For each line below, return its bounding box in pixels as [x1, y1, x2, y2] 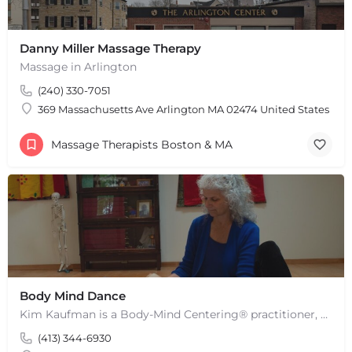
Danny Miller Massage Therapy [20, 40, 201, 56]
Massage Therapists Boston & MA [51, 137, 233, 152]
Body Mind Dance [20, 288, 126, 303]
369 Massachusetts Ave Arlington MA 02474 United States [38, 102, 329, 115]
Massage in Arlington [20, 59, 137, 74]
